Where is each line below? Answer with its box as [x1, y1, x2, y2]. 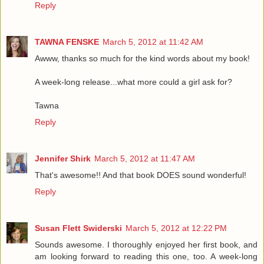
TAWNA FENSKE [35, 37, 99, 47]
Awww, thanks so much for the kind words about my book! [35, 54, 250, 64]
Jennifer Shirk [35, 154, 91, 164]
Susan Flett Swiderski [35, 223, 122, 233]
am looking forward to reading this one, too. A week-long [35, 252, 258, 262]
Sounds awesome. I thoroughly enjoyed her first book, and [35, 240, 258, 250]
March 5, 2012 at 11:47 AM [94, 154, 195, 164]
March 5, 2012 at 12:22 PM [126, 223, 227, 233]
